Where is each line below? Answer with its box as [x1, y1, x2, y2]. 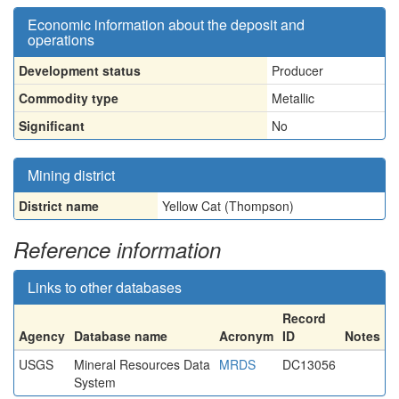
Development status [19, 61, 141, 79]
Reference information [13, 234, 221, 265]
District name [19, 197, 99, 215]
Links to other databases [28, 277, 182, 297]
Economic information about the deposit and [28, 14, 305, 35]
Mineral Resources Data [74, 355, 210, 373]
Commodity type [19, 89, 118, 107]
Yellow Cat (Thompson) [162, 197, 294, 215]
